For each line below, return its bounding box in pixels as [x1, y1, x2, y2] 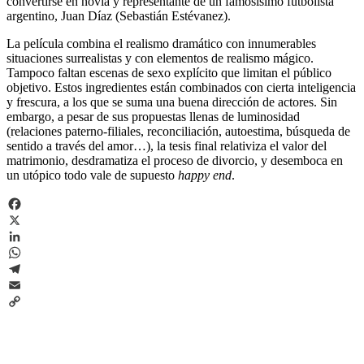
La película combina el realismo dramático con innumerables [6, 36, 316, 50]
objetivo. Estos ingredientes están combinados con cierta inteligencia [6, 80, 356, 94]
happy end [178, 167, 232, 182]
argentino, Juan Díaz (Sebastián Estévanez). [6, 8, 231, 23]
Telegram [6, 277, 54, 292]
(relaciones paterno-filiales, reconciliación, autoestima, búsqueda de [6, 123, 350, 138]
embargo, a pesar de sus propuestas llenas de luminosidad [6, 109, 300, 123]
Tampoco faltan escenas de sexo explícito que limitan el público [6, 65, 331, 80]
